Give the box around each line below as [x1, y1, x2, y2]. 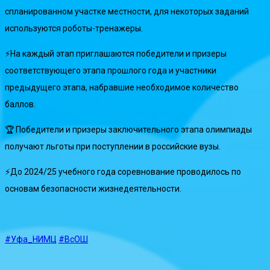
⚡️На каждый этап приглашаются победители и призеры [5, 49, 227, 59]
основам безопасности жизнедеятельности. [5, 184, 181, 194]
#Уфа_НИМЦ [5, 234, 57, 245]
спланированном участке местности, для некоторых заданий [5, 7, 249, 17]
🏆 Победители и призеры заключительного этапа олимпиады [5, 125, 252, 135]
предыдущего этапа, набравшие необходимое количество [5, 83, 239, 93]
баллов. [5, 99, 36, 110]
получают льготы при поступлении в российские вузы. [5, 142, 221, 152]
